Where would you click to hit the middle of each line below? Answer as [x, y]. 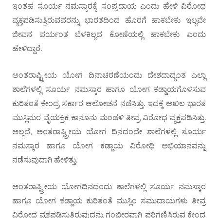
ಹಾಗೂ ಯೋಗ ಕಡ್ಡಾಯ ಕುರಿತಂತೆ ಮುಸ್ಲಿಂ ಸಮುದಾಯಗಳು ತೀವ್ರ [109, 200]
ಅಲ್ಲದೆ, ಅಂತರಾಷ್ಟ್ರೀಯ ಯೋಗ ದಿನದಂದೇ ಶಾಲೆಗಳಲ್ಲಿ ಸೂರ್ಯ [109, 131]
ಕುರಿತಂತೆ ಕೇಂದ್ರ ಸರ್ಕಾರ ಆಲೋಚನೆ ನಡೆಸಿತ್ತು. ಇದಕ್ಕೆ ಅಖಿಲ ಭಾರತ [109, 103]
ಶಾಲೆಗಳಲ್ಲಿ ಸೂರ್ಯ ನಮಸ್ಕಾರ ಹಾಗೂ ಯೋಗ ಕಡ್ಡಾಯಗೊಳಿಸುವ [109, 89]
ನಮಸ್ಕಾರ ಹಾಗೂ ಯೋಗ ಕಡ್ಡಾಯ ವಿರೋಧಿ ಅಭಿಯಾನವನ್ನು [109, 145]
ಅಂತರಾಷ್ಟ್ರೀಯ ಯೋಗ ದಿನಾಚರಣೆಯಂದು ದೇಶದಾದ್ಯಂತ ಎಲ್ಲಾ [109, 74]
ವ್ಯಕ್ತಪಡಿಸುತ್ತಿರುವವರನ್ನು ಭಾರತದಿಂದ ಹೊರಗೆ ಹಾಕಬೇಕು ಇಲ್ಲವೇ [109, 19]
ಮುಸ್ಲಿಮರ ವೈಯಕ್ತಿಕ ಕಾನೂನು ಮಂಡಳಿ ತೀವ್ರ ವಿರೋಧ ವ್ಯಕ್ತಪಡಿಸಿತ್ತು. [109, 117]
